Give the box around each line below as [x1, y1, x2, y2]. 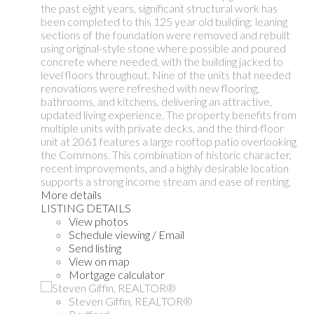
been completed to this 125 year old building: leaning [41, 15, 287, 29]
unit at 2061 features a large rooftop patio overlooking [41, 135, 296, 149]
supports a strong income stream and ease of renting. [41, 175, 291, 189]
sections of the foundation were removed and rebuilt [41, 28, 290, 42]
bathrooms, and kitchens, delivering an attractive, [41, 95, 272, 109]
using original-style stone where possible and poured [41, 41, 286, 55]
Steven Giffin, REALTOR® [69, 294, 193, 308]
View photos [69, 214, 128, 228]
